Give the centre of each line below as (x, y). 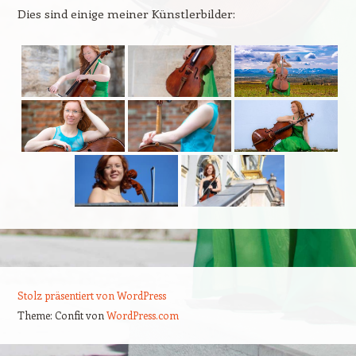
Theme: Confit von (62, 315)
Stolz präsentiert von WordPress (91, 296)
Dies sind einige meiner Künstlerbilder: (126, 14)
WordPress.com (142, 315)
